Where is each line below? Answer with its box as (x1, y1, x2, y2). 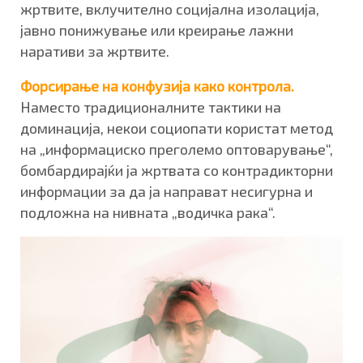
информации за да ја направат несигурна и (20, 181, 313, 200)
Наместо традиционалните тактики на (20, 97, 281, 116)
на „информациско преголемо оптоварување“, (20, 139, 333, 158)
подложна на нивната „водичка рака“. (20, 203, 275, 221)
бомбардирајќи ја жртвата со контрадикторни (20, 160, 333, 179)
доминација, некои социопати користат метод (20, 118, 333, 137)
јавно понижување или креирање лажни (20, 20, 293, 39)
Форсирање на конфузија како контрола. (20, 76, 294, 95)
